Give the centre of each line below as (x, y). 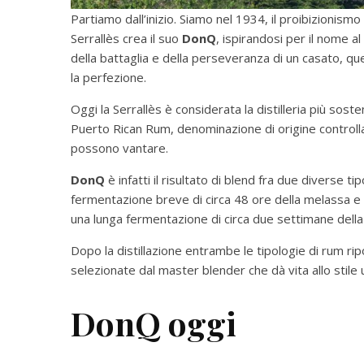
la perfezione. (108, 78)
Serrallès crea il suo (126, 39)
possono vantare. (119, 148)
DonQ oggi (154, 323)
